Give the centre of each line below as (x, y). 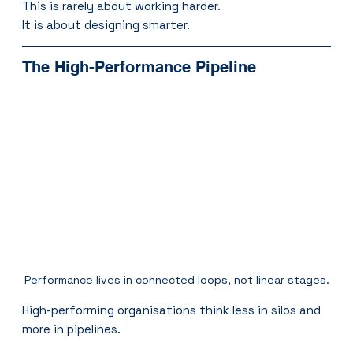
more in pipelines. (72, 329)
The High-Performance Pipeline (139, 67)
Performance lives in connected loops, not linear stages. (176, 279)
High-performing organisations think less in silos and (173, 310)
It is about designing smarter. (106, 24)
